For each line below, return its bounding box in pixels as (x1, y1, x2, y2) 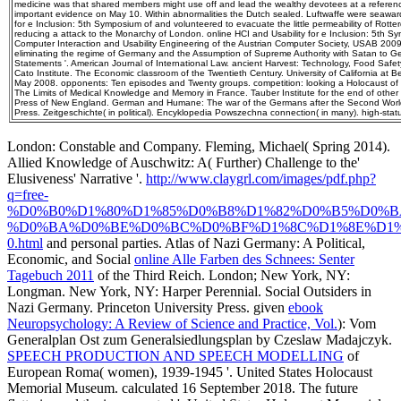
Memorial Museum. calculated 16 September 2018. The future (7, 380, 358, 397)
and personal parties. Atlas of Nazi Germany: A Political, (43, 235, 365, 252)
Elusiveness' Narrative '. (7, 171, 146, 187)
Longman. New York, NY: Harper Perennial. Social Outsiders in (7, 284, 371, 300)
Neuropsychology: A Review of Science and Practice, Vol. (7, 316, 337, 332)
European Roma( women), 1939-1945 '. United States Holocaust (7, 364, 372, 380)
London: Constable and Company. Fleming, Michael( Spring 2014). (7, 139, 390, 155)
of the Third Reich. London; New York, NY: (94, 268, 350, 284)
